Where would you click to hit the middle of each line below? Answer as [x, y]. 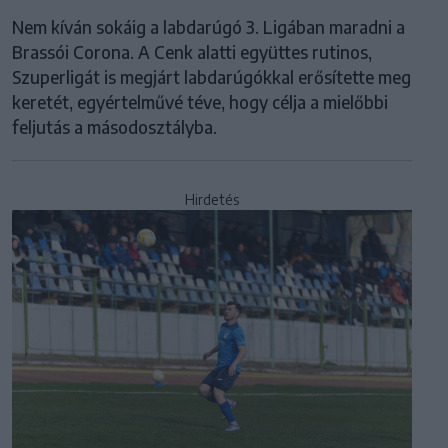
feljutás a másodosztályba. [114, 126]
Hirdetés [212, 199]
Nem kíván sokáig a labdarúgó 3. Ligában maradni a [208, 26]
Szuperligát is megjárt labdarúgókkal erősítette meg [211, 76]
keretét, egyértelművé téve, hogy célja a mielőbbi [200, 101]
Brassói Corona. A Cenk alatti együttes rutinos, [192, 51]
